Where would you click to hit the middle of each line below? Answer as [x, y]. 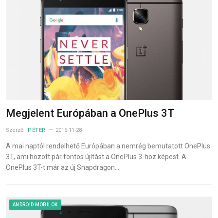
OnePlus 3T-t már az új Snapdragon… [63, 167]
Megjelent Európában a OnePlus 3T [90, 113]
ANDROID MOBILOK [35, 204]
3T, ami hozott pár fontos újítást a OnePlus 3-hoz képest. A [96, 156]
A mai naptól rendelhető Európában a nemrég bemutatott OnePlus [108, 146]
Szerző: [16, 130]
